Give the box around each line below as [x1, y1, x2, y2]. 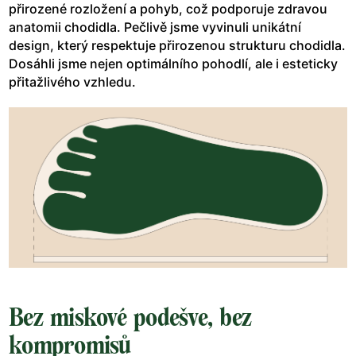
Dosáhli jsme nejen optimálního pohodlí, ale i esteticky [9, 55, 338, 72]
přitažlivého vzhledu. [9, 73, 136, 90]
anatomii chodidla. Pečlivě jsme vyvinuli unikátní [9, 18, 301, 35]
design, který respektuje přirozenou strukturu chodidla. [9, 37, 346, 53]
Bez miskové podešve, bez [9, 303, 251, 332]
